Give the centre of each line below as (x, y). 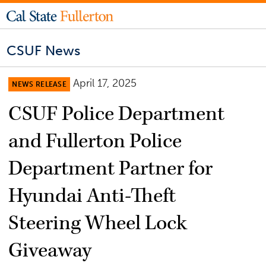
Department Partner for (111, 168)
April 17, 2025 (105, 83)
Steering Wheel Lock (98, 223)
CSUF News (44, 51)
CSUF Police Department (117, 114)
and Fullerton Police (95, 141)
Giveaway (50, 250)
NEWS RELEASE (39, 84)
